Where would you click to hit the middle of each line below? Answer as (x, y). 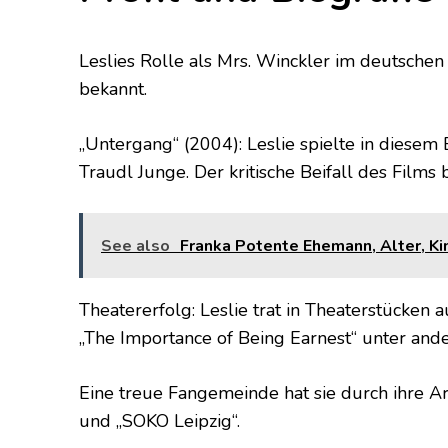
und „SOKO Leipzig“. (159, 420)
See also (135, 245)
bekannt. (113, 88)
